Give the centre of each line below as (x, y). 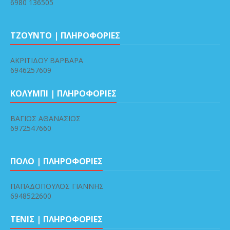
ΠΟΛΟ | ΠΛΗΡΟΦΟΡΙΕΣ (56, 161)
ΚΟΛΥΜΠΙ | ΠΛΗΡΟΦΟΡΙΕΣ (63, 94)
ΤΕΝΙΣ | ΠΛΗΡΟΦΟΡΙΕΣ (56, 219)
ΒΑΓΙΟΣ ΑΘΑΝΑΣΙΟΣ (45, 119)
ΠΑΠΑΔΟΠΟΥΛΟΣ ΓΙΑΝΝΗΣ (57, 186)
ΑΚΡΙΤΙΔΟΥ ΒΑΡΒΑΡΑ (47, 61)
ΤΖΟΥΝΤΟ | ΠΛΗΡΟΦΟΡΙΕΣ (65, 36)
